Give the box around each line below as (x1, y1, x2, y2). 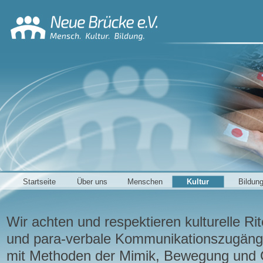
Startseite (23, 177, 56, 186)
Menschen (127, 177, 163, 186)
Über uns (77, 177, 107, 186)
